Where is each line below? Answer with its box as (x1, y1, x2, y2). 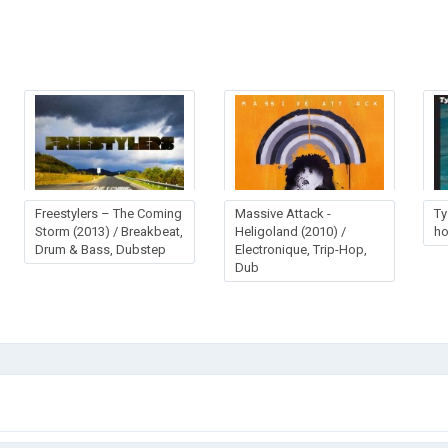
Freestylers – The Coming (35, 205, 183, 221)
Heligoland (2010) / (234, 223, 346, 239)
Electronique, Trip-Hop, (234, 241, 367, 257)
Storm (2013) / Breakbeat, (35, 223, 184, 239)
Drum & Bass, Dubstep (35, 241, 167, 257)
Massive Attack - (234, 205, 331, 221)
